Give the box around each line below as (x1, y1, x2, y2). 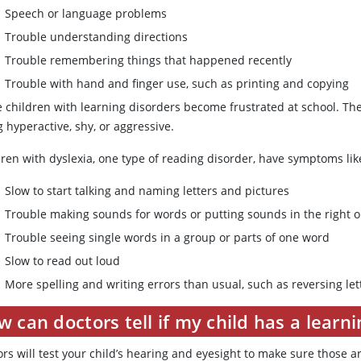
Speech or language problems (5, 6, 168, 22)
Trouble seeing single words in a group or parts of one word (5, 230, 330, 246)
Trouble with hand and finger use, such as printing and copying (5, 76, 350, 92)
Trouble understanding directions (5, 29, 189, 45)
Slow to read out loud (5, 253, 121, 269)
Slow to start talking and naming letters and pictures (5, 183, 290, 199)
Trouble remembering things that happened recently (5, 52, 293, 68)
